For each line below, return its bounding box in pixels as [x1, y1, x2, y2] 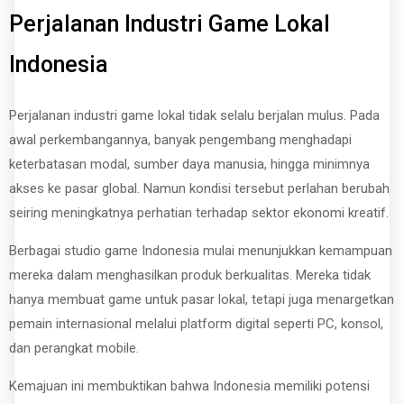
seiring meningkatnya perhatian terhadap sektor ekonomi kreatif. [9, 204, 389, 221]
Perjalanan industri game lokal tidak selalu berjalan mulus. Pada [9, 106, 380, 124]
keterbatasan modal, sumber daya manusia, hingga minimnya [9, 155, 370, 172]
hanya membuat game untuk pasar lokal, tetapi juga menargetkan [9, 290, 394, 308]
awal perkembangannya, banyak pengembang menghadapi [9, 131, 352, 148]
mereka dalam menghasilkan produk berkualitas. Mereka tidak [9, 266, 371, 283]
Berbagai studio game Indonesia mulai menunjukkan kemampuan [9, 242, 392, 259]
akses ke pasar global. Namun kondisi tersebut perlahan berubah [9, 179, 390, 197]
